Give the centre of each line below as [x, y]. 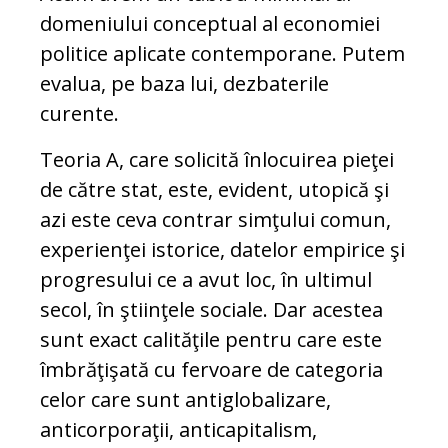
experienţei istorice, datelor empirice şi [222, 250]
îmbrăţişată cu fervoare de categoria [211, 370]
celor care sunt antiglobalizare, [185, 400]
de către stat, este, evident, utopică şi [214, 190]
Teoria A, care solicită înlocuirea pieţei [217, 160]
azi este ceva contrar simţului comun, [215, 220]
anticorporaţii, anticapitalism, [178, 430]
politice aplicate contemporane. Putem [222, 54]
